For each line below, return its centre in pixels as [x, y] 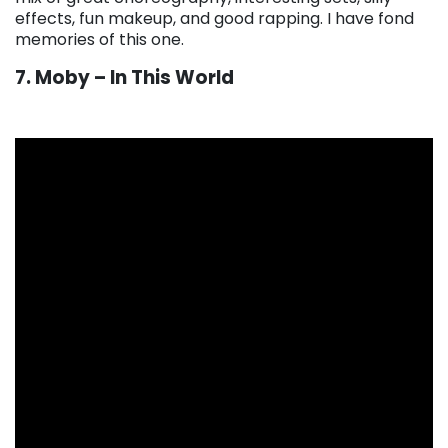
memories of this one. [99, 39]
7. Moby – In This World [124, 77]
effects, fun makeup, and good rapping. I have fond [214, 18]
